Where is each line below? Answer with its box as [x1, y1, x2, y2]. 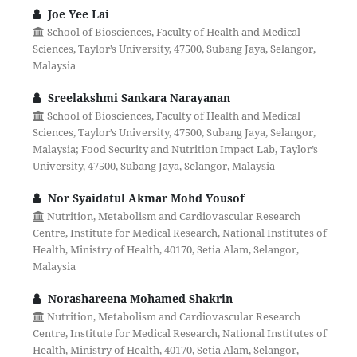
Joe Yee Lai [44, 6, 109, 22]
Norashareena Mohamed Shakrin [44, 291, 233, 307]
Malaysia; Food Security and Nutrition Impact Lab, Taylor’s [32, 142, 318, 157]
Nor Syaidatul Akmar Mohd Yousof [44, 190, 245, 206]
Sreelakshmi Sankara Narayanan [44, 90, 230, 106]
